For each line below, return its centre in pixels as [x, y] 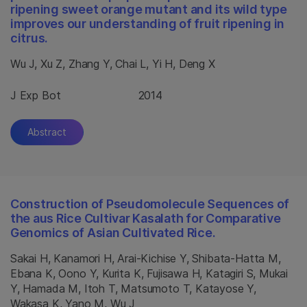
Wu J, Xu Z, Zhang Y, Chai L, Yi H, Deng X [113, 64]
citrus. [29, 38]
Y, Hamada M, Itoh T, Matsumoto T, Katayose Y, [134, 288]
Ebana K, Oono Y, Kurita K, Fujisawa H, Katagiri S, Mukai [149, 273]
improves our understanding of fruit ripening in [148, 24]
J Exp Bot [36, 95]
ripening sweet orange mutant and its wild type [149, 9]
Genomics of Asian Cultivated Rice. [113, 233]
